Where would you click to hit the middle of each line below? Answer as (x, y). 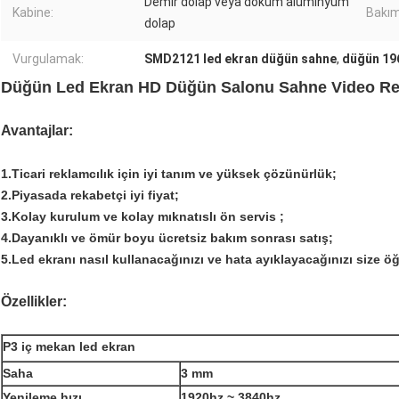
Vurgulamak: (48, 59)
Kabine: (33, 13)
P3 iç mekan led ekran (69, 347)
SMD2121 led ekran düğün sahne (240, 59)
